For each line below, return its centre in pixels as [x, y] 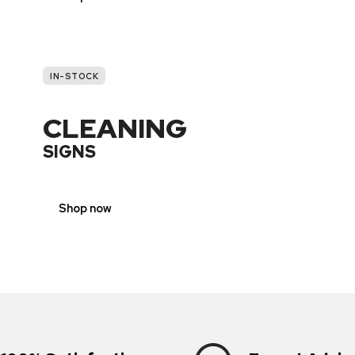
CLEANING [115, 128]
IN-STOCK [74, 76]
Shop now [85, 208]
